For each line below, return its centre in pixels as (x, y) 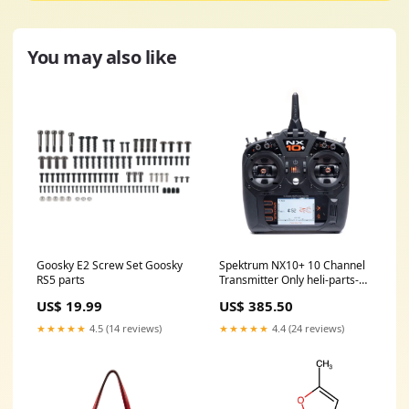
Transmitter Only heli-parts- (289, 279)
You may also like (102, 57)
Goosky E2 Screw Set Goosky (110, 265)
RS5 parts (61, 279)
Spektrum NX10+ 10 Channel (292, 265)
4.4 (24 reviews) (307, 328)
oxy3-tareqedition (264, 294)
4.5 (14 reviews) (124, 328)
